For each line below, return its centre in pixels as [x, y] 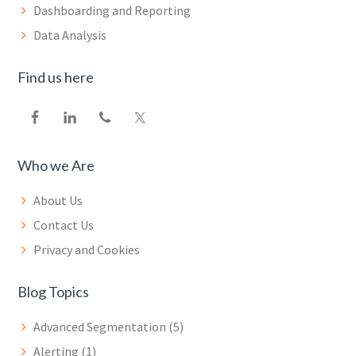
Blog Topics [54, 292]
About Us [58, 201]
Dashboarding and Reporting [112, 11]
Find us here [56, 77]
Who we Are [56, 166]
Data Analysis [70, 35]
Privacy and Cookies [87, 250]
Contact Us [64, 225]
